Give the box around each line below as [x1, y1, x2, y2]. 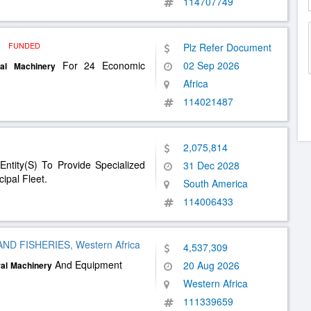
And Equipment [52, 258, 122, 271]
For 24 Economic [55, 58, 145, 72]
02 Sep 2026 [183, 58, 239, 72]
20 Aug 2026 [183, 258, 239, 272]
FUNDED [8, 40, 40, 51]
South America [183, 176, 248, 190]
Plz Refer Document [183, 40, 271, 54]
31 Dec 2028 [183, 158, 239, 172]
